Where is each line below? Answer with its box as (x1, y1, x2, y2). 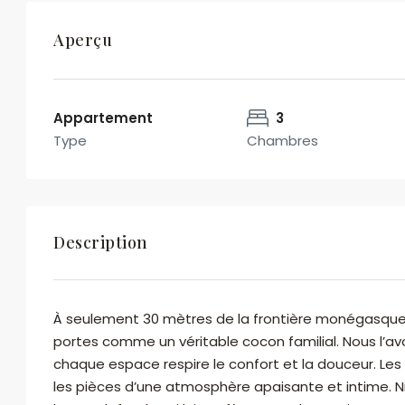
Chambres (247, 131, 319, 150)
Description (53, 231, 148, 253)
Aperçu (53, 29, 112, 51)
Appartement (53, 108, 153, 127)
